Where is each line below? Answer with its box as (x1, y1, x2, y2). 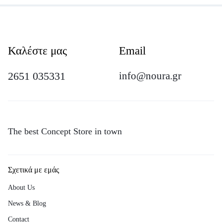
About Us (8, 184, 35, 191)
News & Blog (8, 200, 46, 207)
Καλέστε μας (8, 45, 67, 57)
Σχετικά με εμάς (8, 166, 59, 174)
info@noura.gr (119, 70, 181, 82)
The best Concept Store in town (8, 126, 122, 136)
